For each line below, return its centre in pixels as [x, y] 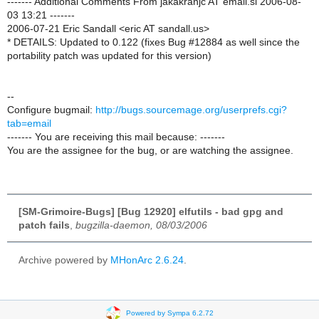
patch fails [44, 225]
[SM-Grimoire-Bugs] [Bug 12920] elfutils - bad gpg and [151, 211]
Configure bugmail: [51, 110]
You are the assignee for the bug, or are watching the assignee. [150, 150]
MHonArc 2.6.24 [147, 260]
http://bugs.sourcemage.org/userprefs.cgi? [191, 110]
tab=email [29, 123]
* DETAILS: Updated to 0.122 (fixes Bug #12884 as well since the [153, 42]
